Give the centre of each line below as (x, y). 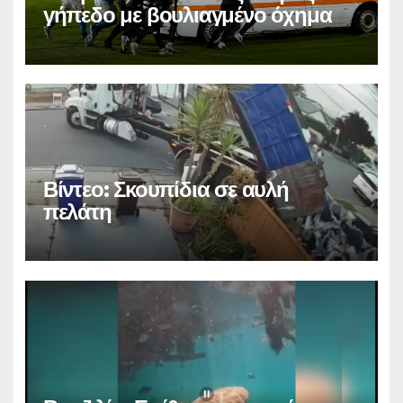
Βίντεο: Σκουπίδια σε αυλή (166, 189)
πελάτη (77, 211)
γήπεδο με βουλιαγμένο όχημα (187, 15)
